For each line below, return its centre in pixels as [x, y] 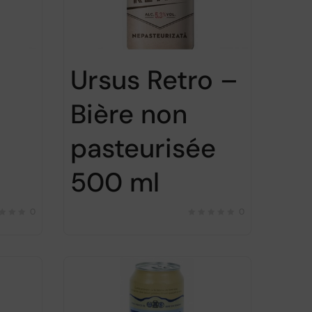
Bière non [128, 114]
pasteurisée [143, 148]
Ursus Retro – [154, 80]
